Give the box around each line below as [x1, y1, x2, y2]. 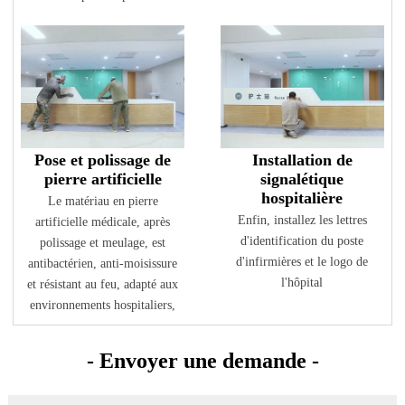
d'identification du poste [240, 234, 364, 249]
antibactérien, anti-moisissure [28, 257, 178, 271]
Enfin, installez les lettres [237, 213, 367, 228]
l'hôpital [281, 276, 324, 290]
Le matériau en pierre [47, 194, 158, 209]
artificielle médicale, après [35, 215, 171, 230]
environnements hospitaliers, [30, 298, 176, 313]
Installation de [251, 151, 353, 170]
